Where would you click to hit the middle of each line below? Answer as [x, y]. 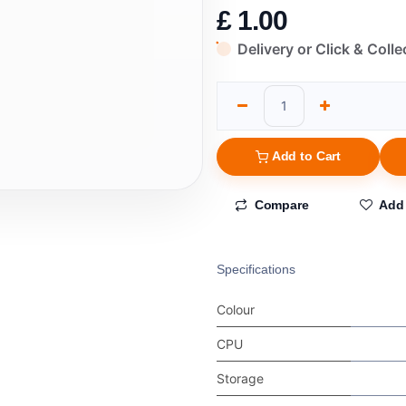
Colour [236, 310]
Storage [240, 379]
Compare [281, 205]
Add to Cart [306, 156]
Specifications [256, 270]
